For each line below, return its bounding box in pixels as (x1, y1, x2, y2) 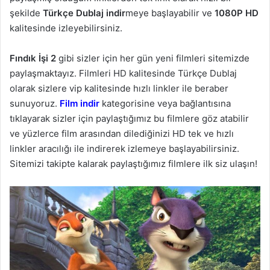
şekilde (10, 7, 43, 19)
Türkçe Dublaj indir (43, 7, 125, 19)
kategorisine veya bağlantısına (99, 97, 231, 109)
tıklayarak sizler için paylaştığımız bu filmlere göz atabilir (10, 112, 249, 124)
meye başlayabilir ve (125, 7, 215, 19)
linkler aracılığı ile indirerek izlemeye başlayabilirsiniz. (10, 142, 239, 154)
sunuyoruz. (10, 97, 60, 109)
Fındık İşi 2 (10, 52, 56, 64)
